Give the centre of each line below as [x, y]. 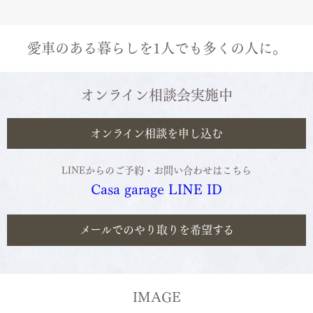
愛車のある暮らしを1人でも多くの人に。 [156, 48]
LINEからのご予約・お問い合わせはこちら [156, 171]
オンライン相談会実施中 [156, 95]
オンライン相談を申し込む [156, 133]
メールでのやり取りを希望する [156, 230]
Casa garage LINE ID [156, 190]
